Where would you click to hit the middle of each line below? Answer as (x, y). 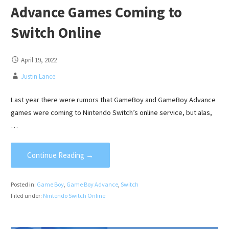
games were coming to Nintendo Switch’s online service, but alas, (111, 112)
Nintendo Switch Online (74, 195)
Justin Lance (38, 76)
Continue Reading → (60, 155)
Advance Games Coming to (96, 13)
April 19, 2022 (39, 60)
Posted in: (24, 184)
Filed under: (27, 195)
